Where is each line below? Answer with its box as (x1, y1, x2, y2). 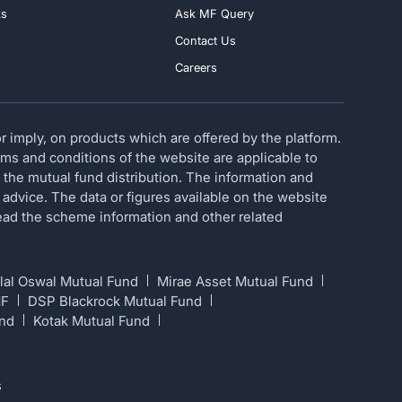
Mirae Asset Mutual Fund (157, 273, 313, 291)
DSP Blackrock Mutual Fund (28, 293, 202, 310)
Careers (174, 60, 217, 75)
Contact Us (174, 33, 236, 48)
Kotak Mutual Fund (33, 312, 150, 330)
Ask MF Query (174, 6, 254, 22)
